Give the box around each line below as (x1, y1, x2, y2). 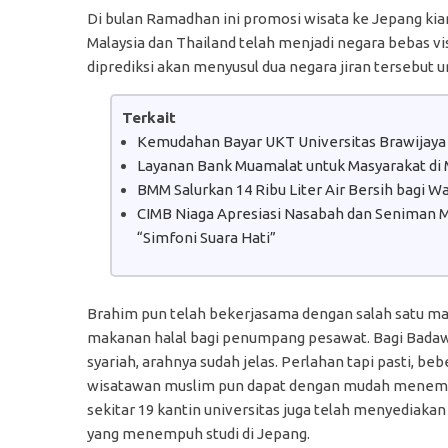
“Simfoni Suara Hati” (136, 228, 276, 246)
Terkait (121, 108, 176, 126)
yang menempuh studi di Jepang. (87, 424, 310, 442)
